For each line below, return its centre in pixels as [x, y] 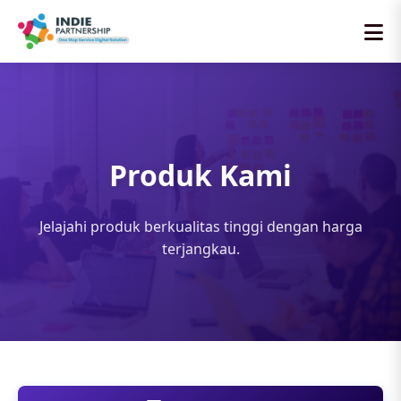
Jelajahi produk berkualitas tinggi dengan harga [200, 226]
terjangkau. [200, 249]
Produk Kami [200, 175]
